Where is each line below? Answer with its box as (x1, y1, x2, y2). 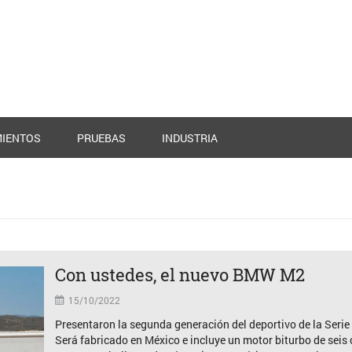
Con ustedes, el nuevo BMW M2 (54, 263, 305, 286)
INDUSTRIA (162, 130, 218, 145)
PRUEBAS (77, 130, 126, 145)
